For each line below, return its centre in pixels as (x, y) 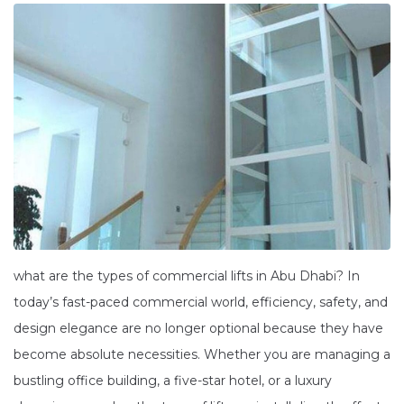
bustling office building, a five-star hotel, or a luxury (173, 380)
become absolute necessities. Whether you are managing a (202, 354)
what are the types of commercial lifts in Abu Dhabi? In (187, 275)
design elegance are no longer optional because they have (198, 328)
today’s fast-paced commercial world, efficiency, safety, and (201, 302)
